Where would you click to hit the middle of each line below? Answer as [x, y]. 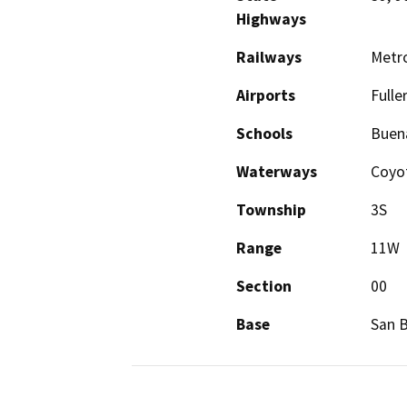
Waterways [277, 172]
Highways [271, 20]
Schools [264, 134]
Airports [266, 96]
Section [264, 287]
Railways [269, 58]
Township [271, 210]
